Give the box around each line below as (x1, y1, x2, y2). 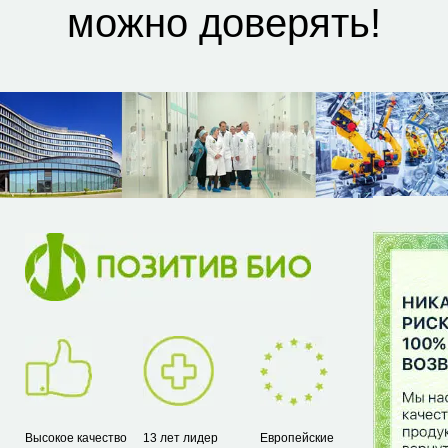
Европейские (260, 431, 334, 446)
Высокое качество (25, 431, 127, 446)
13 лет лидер (143, 431, 218, 446)
